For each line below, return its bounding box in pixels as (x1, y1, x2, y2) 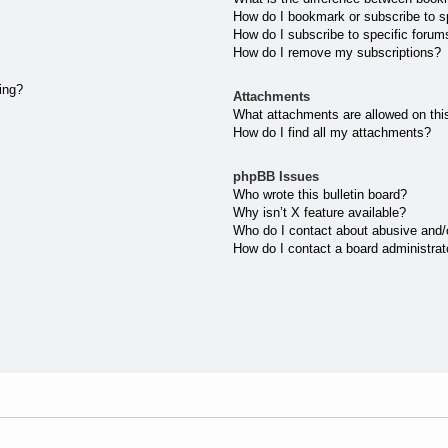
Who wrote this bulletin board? (233, 187, 408, 203)
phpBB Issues (233, 169, 320, 185)
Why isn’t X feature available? (233, 205, 407, 221)
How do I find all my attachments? (233, 124, 432, 140)
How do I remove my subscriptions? (233, 44, 442, 60)
